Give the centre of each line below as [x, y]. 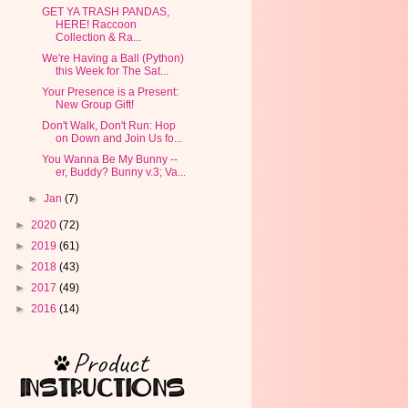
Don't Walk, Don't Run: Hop [108, 126]
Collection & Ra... [98, 37]
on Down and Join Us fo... [118, 138]
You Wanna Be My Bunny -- [109, 159]
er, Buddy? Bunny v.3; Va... [120, 172]
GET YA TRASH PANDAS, [105, 12]
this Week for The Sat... [112, 71]
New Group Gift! [94, 105]
